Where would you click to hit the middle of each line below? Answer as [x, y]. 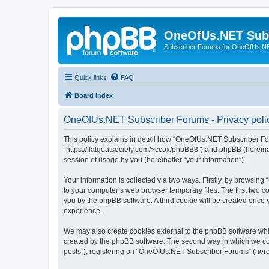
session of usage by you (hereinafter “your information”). [155, 159]
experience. [83, 210]
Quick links [91, 77]
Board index [94, 95]
